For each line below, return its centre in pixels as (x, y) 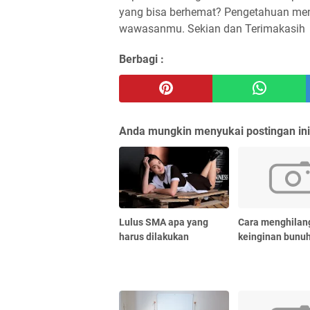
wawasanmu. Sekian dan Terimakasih (212, 29)
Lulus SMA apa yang (164, 222)
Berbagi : (142, 59)
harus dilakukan (154, 237)
